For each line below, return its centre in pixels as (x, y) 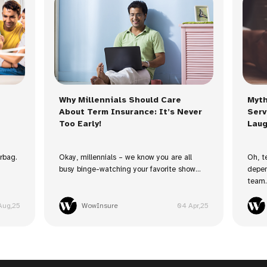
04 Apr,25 (193, 206)
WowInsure (100, 206)
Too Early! (80, 124)
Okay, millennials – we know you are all (125, 158)
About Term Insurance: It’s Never (130, 112)
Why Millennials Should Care (120, 100)
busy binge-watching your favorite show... (130, 170)
